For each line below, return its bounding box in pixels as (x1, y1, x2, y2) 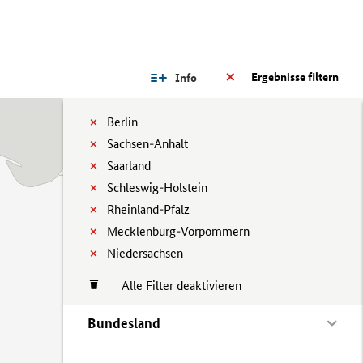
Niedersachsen (107, 246, 183, 261)
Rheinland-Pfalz (107, 202, 190, 217)
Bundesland (88, 314, 160, 331)
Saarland (107, 158, 151, 173)
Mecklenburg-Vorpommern (107, 224, 250, 239)
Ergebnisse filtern (251, 70, 339, 84)
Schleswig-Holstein (107, 180, 207, 195)
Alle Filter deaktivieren (105, 278, 241, 293)
